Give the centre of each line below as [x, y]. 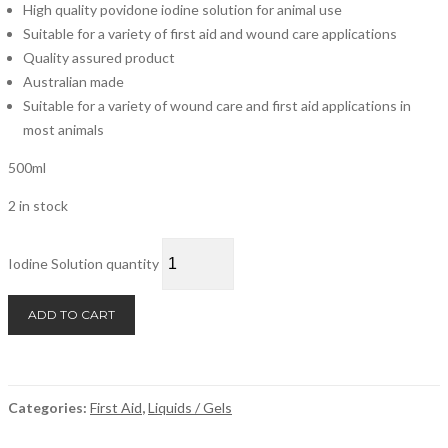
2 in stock [38, 205]
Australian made [73, 81]
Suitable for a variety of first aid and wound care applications [210, 33]
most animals [63, 129]
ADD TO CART [71, 314]
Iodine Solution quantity [83, 263]
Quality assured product [99, 57]
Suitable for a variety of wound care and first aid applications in [217, 105]
